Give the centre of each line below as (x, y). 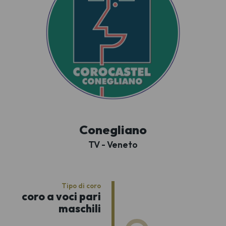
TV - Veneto (113, 144)
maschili (79, 208)
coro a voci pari (61, 196)
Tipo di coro (81, 185)
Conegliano (113, 129)
